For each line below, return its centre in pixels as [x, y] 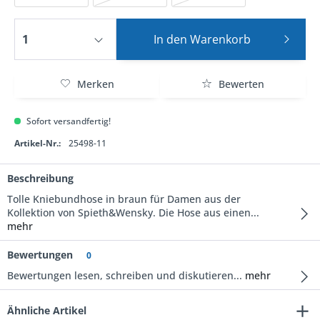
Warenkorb [221, 39]
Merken [96, 84]
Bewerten [240, 84]
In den [171, 39]
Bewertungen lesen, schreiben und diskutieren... [125, 275]
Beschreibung [40, 178]
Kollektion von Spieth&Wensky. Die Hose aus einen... [133, 212]
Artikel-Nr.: [37, 143]
